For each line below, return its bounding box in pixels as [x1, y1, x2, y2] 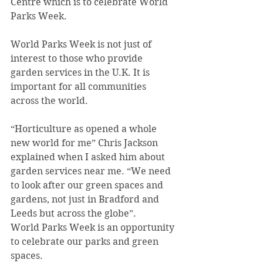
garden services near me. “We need [11, 166, 173, 177]
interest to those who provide [11, 53, 145, 64]
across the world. [11, 95, 88, 106]
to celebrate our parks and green [11, 236, 161, 247]
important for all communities [11, 81, 149, 92]
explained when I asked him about [11, 151, 167, 163]
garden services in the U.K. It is [11, 67, 152, 78]
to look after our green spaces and [11, 180, 166, 191]
